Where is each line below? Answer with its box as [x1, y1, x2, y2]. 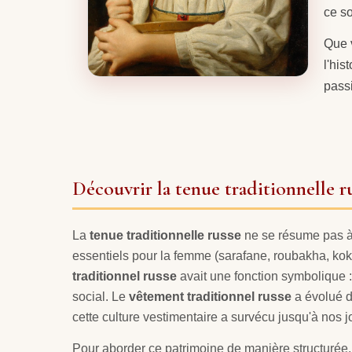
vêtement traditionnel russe [129, 289, 291, 303]
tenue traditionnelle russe [90, 228, 241, 242]
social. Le [72, 289, 129, 303]
